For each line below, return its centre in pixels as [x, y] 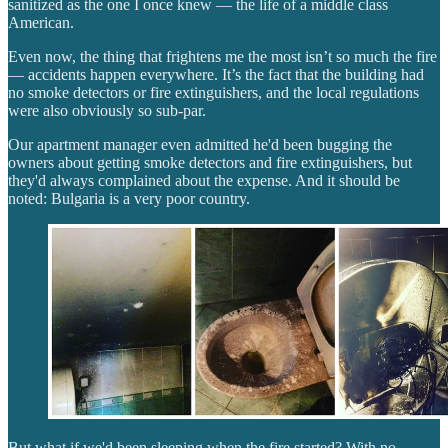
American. [41, 23]
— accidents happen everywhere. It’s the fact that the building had [216, 75]
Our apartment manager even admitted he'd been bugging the [200, 145]
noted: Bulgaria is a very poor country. [129, 199]
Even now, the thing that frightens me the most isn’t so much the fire [222, 57]
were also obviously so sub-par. [107, 111]
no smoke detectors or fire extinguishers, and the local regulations [213, 93]
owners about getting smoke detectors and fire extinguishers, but [210, 163]
